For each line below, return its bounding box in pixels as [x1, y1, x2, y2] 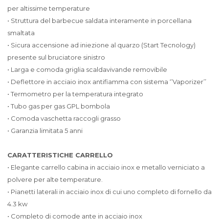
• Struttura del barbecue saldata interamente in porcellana [7, 17, 192, 24]
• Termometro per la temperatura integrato [7, 90, 143, 98]
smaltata [7, 29, 35, 37]
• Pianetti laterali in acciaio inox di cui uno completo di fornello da [7, 188, 212, 196]
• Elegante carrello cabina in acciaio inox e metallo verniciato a [7, 163, 205, 171]
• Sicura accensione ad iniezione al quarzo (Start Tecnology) [7, 41, 196, 49]
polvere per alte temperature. [7, 175, 103, 183]
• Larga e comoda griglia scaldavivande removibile [7, 66, 167, 73]
